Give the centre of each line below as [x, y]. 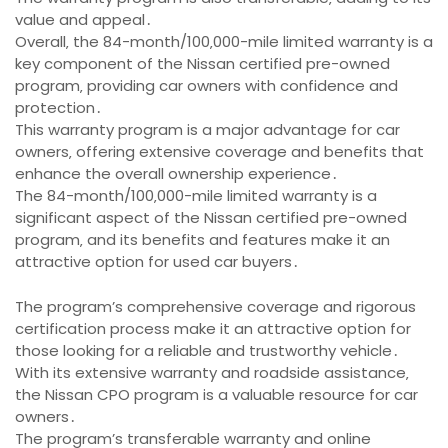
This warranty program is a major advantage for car [207, 130]
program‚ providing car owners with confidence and [206, 86]
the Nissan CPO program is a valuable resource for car [216, 394]
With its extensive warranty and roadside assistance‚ [212, 372]
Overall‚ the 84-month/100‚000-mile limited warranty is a [224, 42]
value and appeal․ [84, 20]
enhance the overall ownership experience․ [177, 174]
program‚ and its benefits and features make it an [202, 240]
